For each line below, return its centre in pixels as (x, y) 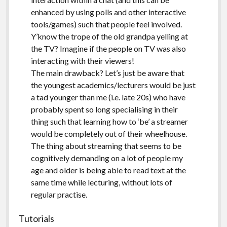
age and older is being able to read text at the (108, 170)
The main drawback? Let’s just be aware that (107, 72)
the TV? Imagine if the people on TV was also (108, 48)
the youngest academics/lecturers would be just (113, 85)
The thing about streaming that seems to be (106, 145)
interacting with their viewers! (82, 60)
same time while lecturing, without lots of (101, 182)
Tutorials (36, 218)
